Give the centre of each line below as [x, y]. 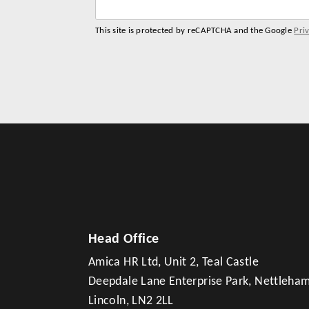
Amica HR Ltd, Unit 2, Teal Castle [173, 263]
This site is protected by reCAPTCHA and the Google [195, 30]
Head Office [124, 239]
